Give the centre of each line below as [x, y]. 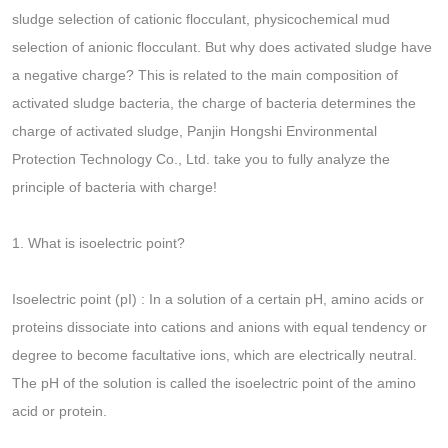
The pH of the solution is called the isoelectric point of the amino [214, 383]
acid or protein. [59, 411]
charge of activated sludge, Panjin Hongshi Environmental [194, 131]
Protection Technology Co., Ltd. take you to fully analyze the [201, 159]
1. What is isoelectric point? [98, 243]
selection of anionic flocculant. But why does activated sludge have [222, 47]
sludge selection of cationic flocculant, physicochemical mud [201, 19]
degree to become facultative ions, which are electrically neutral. [214, 355]
